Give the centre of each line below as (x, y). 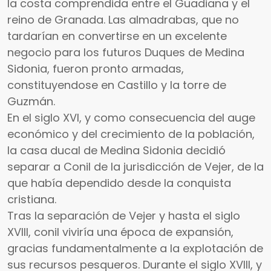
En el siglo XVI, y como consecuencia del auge (131, 118)
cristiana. (32, 200)
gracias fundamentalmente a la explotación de (135, 249)
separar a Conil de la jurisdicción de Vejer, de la (135, 167)
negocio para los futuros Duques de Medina (126, 53)
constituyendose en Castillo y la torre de (117, 85)
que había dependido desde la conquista (119, 183)
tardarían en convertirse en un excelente (117, 36)
